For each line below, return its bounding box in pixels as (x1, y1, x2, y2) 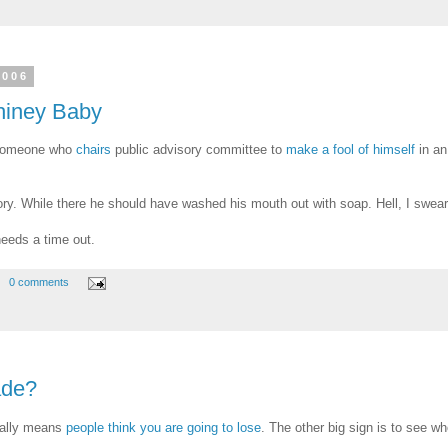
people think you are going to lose (66, 419, 261, 435)
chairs (76, 142, 111, 158)
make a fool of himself (286, 142, 415, 158)
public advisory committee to (111, 142, 286, 158)
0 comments (8, 276, 69, 289)
